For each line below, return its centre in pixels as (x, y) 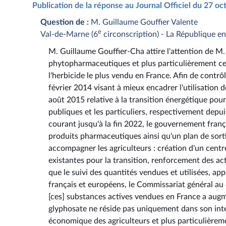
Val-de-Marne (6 (69, 34)
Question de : (65, 22)
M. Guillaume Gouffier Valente (144, 22)
